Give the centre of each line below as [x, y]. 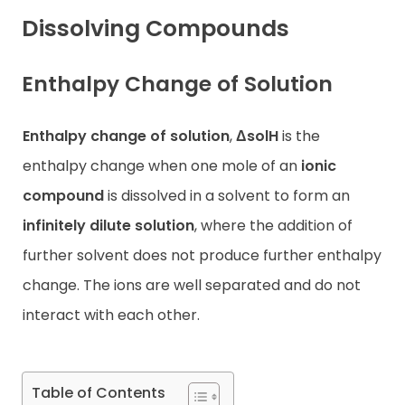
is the [299, 136]
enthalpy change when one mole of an [160, 165]
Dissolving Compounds [155, 29]
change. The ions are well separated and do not [192, 285]
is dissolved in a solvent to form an [227, 195]
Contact [51, 46]
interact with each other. [111, 315]
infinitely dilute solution [108, 225]
